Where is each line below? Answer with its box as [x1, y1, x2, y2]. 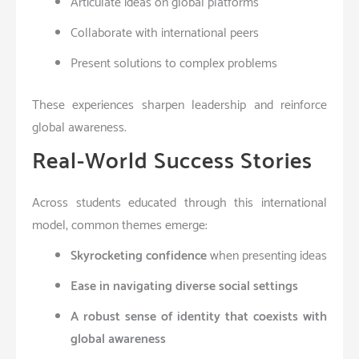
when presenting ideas [207, 244, 327, 267]
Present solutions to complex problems [71, 52, 277, 75]
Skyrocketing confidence [71, 244, 207, 267]
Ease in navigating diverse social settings [71, 275, 298, 297]
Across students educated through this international [32, 192, 327, 214]
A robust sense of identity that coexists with [71, 305, 327, 328]
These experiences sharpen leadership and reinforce [32, 94, 327, 116]
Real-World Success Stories [32, 143, 313, 180]
